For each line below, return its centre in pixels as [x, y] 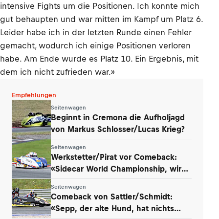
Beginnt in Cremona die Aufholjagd [118, 117]
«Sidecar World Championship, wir [116, 168]
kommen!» [71, 180]
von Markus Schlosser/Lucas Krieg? [118, 129]
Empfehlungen [34, 95]
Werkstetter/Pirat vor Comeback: [114, 157]
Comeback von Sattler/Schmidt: [112, 196]
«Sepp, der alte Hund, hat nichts [112, 208]
